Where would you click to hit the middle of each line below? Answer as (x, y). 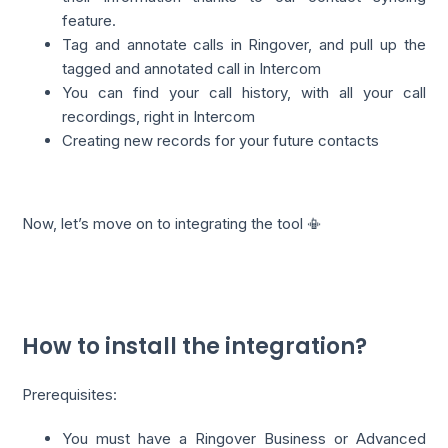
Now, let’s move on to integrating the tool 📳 (172, 224)
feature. (89, 21)
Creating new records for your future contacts (221, 141)
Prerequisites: (70, 394)
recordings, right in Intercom (159, 117)
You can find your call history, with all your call (244, 93)
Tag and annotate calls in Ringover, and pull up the (244, 45)
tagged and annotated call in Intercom (192, 69)
